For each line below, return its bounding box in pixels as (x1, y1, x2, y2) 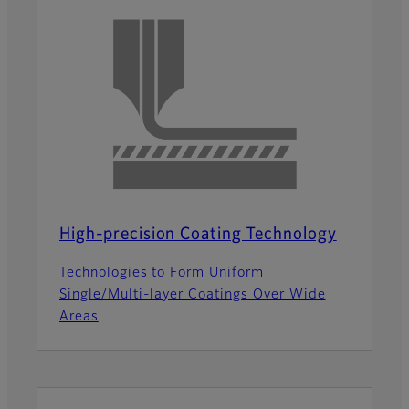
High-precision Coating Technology (59, 225, 337, 243)
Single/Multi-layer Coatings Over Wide (59, 288, 326, 301)
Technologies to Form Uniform (59, 266, 264, 279)
